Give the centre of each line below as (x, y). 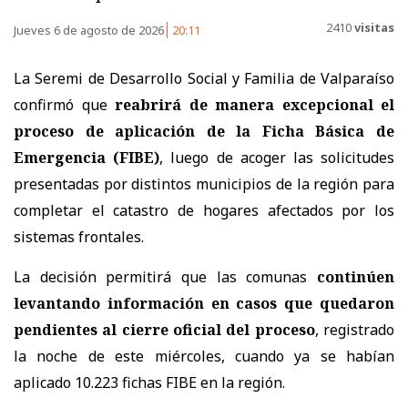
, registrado (355, 329)
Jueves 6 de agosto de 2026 (90, 30)
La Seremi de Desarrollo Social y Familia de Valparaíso (204, 78)
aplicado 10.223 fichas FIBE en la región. (149, 382)
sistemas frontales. (79, 236)
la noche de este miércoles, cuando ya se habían (204, 356)
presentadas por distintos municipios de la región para (204, 184)
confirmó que (61, 104)
